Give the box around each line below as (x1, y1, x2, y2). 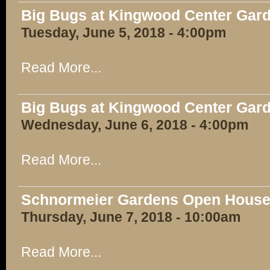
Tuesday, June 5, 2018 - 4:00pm (21, 25, 226, 40)
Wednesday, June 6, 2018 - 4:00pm (21, 117, 248, 133)
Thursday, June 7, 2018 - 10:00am (21, 209, 240, 225)
